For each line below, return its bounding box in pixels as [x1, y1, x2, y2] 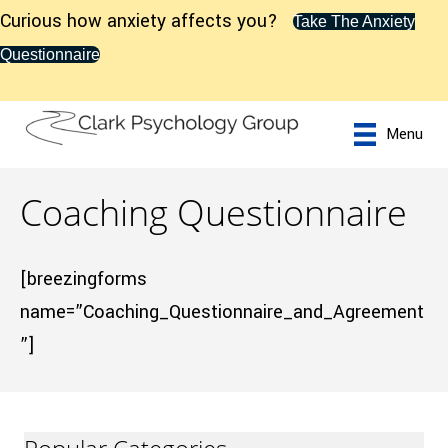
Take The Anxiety [293, 13, 415, 30]
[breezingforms [20, 266, 147, 292]
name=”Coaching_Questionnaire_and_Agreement [20, 299, 424, 325]
